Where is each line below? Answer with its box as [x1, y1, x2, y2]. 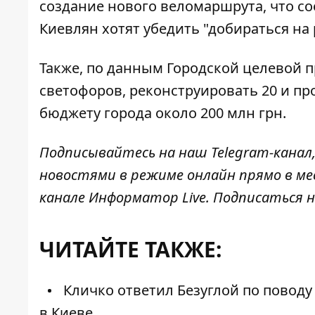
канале [39, 188, 89, 207]
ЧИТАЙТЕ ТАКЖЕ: [39, 235, 222, 264]
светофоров [39, 81, 122, 101]
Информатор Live [89, 188, 206, 207]
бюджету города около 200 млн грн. [39, 103, 286, 123]
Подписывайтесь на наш [39, 143, 211, 162]
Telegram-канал [211, 143, 312, 162]
